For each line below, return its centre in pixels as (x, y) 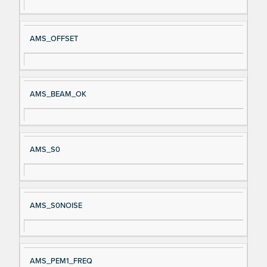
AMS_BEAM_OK (58, 94)
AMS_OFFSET (54, 38)
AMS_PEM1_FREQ (61, 261)
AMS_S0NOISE (56, 205)
